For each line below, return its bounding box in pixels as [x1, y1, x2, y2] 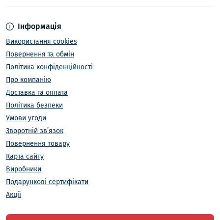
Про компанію [6, 76, 51, 84]
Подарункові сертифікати [6, 178, 88, 187]
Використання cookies [6, 37, 77, 46]
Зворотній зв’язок [6, 127, 63, 136]
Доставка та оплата [6, 88, 68, 97]
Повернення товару [6, 139, 70, 148]
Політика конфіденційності [6, 63, 93, 72]
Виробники [6, 165, 41, 174]
